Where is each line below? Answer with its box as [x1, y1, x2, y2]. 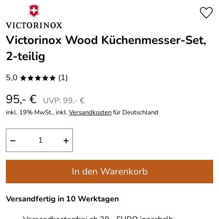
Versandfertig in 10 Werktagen [6, 193, 119, 204]
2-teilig [6, 48, 45, 64]
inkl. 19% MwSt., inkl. [6, 108, 69, 117]
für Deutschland [111, 108, 158, 117]
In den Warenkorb [71, 165, 148, 178]
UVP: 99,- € [43, 95, 85, 106]
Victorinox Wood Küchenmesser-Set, [6, 32, 206, 48]
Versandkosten [69, 108, 111, 117]
